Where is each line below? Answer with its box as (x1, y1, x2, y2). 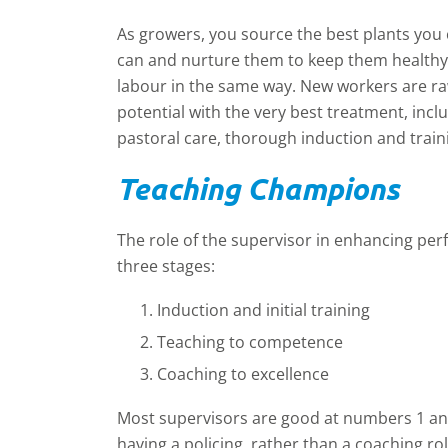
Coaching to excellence (157, 363, 329, 385)
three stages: (117, 255, 215, 277)
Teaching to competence (157, 331, 343, 353)
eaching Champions (133, 170, 399, 207)
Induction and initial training (157, 299, 370, 321)
